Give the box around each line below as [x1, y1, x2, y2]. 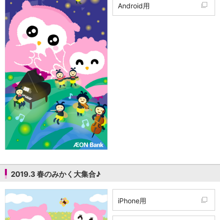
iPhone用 [118, 196, 146, 205]
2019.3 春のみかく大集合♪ [11, 169, 101, 179]
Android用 [118, 1, 150, 10]
